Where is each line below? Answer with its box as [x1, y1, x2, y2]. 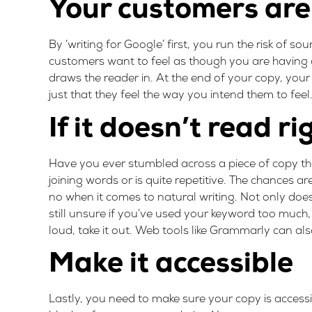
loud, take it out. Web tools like [49, 225, 210, 237]
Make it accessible [49, 250, 293, 279]
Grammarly [210, 225, 270, 237]
